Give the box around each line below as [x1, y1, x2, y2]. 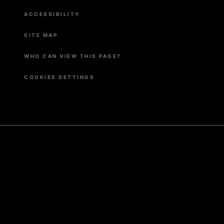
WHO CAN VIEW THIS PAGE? [24, 53, 121, 59]
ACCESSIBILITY [24, 11, 80, 17]
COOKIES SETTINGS [24, 74, 95, 80]
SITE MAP [24, 32, 58, 38]
